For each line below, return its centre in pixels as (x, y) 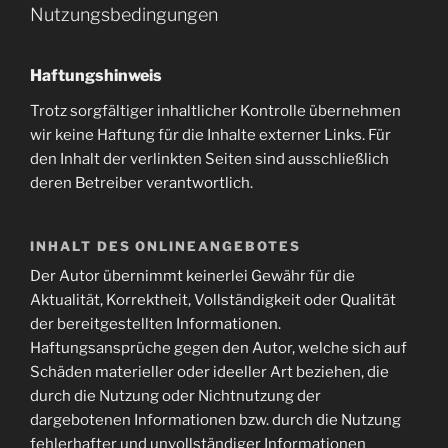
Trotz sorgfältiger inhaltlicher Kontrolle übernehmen (215, 110)
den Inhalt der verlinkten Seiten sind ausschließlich (209, 158)
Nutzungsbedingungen (124, 15)
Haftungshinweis (96, 75)
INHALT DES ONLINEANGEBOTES (165, 245)
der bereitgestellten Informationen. (155, 324)
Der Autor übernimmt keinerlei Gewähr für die (192, 276)
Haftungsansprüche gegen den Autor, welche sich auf (218, 348)
